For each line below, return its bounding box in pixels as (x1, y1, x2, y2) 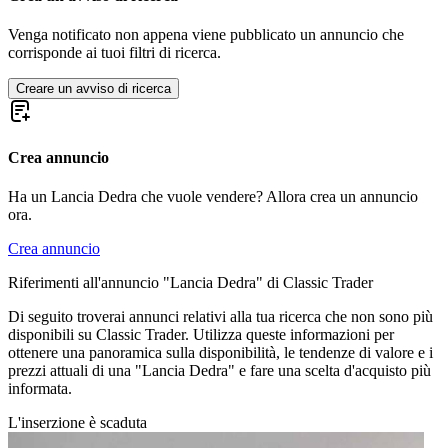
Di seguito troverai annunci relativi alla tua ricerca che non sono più (8, 307, 433, 325)
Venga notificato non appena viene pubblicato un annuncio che (8, 26, 404, 44)
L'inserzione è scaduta (8, 413, 147, 431)
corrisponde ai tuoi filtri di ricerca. (8, 44, 221, 62)
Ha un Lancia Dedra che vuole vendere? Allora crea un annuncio (8, 187, 418, 205)
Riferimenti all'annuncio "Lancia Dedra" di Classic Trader (8, 273, 373, 291)
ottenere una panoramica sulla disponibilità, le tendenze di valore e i (8, 343, 433, 361)
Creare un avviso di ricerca (16, 81, 171, 97)
